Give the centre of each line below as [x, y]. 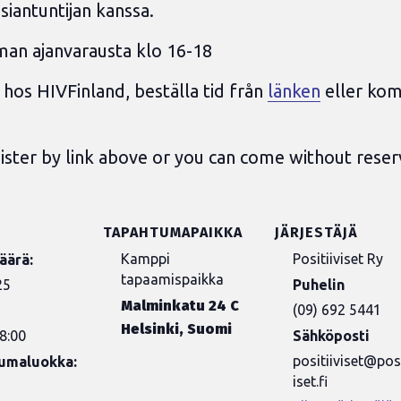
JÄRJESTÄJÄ [317, 232]
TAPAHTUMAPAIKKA [173, 232]
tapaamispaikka [173, 279]
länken [294, 91]
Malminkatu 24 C [180, 306]
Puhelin [319, 285]
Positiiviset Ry [338, 259]
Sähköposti [332, 336]
